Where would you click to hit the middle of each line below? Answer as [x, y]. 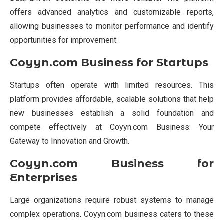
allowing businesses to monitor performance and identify [112, 26]
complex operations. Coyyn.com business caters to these [112, 214]
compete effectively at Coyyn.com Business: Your [112, 127]
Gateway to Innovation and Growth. [70, 141]
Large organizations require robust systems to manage [112, 200]
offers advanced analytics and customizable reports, [112, 12]
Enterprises [44, 177]
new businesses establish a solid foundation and [112, 113]
